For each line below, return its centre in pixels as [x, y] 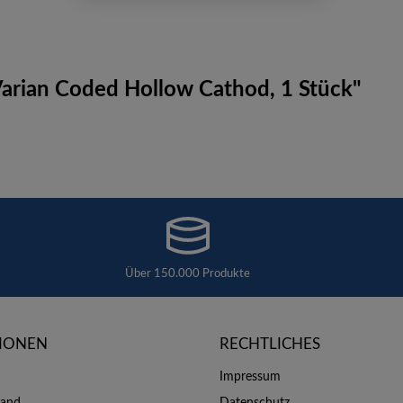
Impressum [250, 377]
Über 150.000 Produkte [188, 273]
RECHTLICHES [270, 345]
